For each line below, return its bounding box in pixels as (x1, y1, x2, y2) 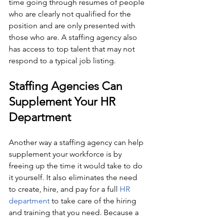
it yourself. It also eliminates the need (9, 172, 139, 182)
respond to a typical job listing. (9, 55, 118, 65)
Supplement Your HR (9, 94, 118, 109)
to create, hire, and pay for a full (9, 184, 120, 194)
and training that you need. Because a (9, 207, 141, 217)
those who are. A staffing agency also (9, 32, 139, 42)
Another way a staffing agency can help (9, 137, 145, 147)
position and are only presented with (9, 20, 137, 30)
